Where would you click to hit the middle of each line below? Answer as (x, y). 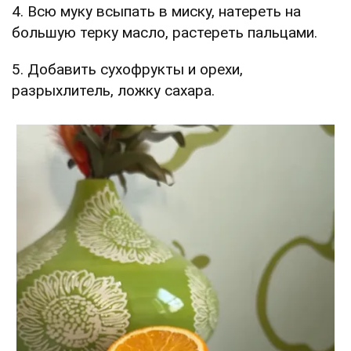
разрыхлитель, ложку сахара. (113, 90)
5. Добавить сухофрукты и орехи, (127, 69)
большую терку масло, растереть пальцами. (165, 32)
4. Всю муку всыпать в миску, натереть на (156, 11)
